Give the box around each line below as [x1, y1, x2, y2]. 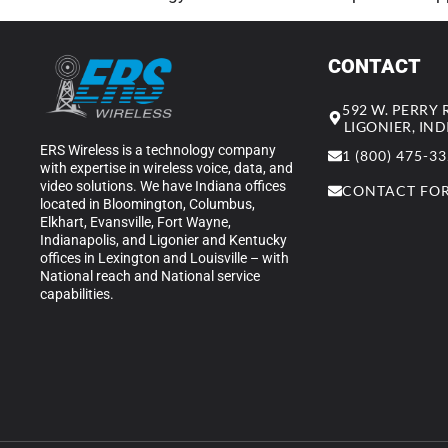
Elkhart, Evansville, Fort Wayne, [40, 213, 231, 230]
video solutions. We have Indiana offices [40, 177, 286, 194]
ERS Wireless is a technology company [40, 141, 276, 158]
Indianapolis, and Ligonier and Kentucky [40, 231, 287, 248]
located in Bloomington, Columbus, [40, 195, 255, 212]
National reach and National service [40, 267, 260, 284]
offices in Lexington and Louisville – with [40, 249, 289, 266]
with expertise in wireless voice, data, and [40, 159, 293, 176]
